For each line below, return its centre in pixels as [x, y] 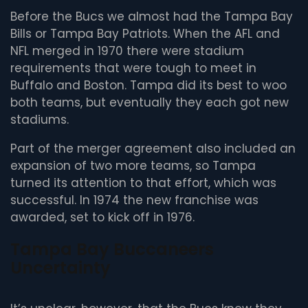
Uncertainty [60, 268]
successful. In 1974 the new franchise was [134, 200]
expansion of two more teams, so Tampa [133, 166]
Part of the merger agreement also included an [153, 149]
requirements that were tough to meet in [133, 68]
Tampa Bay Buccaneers [112, 250]
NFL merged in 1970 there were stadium [127, 51]
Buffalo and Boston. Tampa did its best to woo [148, 86]
